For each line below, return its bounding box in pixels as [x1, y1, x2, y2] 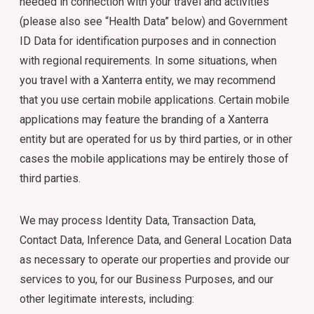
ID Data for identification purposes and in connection [20, 34, 277, 48]
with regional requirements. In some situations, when [20, 54, 278, 67]
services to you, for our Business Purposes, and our [20, 273, 274, 286]
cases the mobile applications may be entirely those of [20, 152, 289, 165]
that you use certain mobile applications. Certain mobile [20, 93, 290, 107]
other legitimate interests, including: [20, 292, 195, 306]
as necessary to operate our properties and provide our [20, 253, 290, 266]
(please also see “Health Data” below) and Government [20, 15, 288, 28]
